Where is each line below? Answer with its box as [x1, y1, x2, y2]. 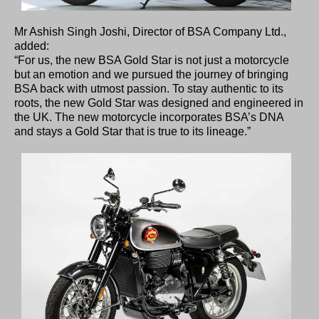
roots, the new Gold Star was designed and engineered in [14, 97, 303, 110]
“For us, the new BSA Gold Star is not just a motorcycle [14, 54, 289, 67]
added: [14, 40, 49, 53]
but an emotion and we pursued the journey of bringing [14, 68, 288, 81]
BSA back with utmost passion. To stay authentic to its [14, 83, 283, 95]
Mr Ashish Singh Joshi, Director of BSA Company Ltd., [14, 26, 286, 38]
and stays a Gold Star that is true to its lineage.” [14, 125, 251, 138]
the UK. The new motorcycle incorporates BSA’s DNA [14, 111, 283, 124]
